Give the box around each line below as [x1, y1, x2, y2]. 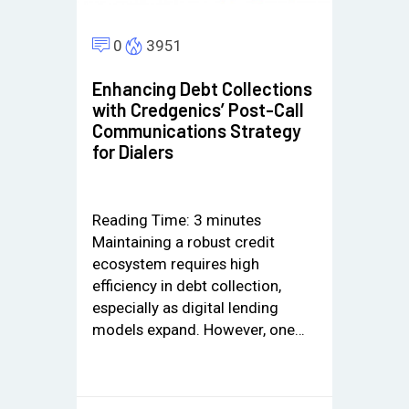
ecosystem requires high [91, 254, 259, 273]
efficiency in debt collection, [91, 276, 281, 295]
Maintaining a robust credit [91, 232, 275, 251]
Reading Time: [91, 210, 194, 229]
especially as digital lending [91, 298, 278, 317]
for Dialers [91, 141, 173, 163]
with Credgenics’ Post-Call [91, 99, 304, 121]
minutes [205, 210, 261, 229]
